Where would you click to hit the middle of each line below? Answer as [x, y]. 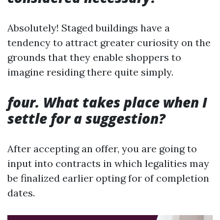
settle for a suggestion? [86, 119]
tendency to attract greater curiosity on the [109, 43]
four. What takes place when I [107, 102]
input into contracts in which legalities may [108, 164]
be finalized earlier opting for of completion [108, 178]
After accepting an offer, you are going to [102, 149]
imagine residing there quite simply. [90, 72]
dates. [21, 193]
